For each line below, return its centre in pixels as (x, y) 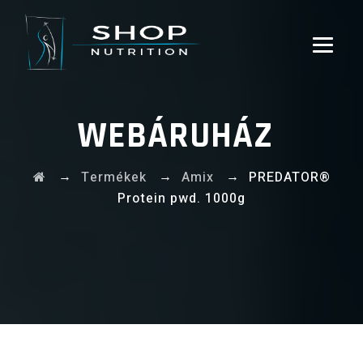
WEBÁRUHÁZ (175, 136)
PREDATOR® (289, 177)
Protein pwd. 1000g (181, 199)
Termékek (113, 177)
